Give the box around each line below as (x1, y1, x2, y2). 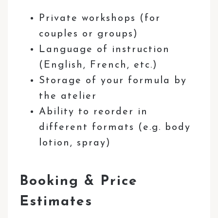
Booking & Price (19, 174, 138, 188)
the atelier (39, 91, 97, 101)
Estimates (19, 195, 93, 209)
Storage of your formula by (39, 75, 187, 86)
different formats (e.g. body (39, 122, 191, 132)
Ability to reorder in (39, 107, 148, 117)
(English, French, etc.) (39, 60, 158, 70)
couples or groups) (39, 29, 139, 39)
